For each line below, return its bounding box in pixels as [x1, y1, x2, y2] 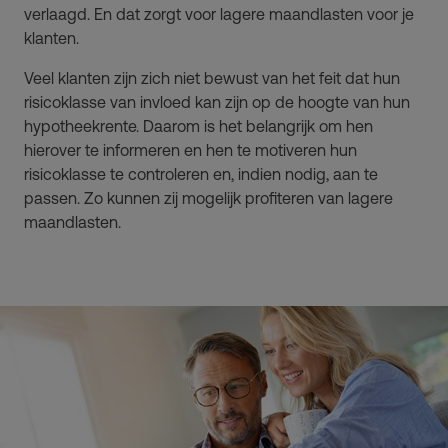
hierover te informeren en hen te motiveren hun [24, 141, 357, 159]
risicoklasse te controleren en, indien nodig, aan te [24, 165, 378, 183]
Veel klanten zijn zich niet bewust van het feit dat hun [24, 69, 400, 87]
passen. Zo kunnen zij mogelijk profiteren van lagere [24, 189, 393, 207]
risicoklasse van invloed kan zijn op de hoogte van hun [24, 93, 410, 111]
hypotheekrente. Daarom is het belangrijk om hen [24, 117, 373, 135]
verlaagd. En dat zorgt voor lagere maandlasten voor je [24, 5, 414, 23]
